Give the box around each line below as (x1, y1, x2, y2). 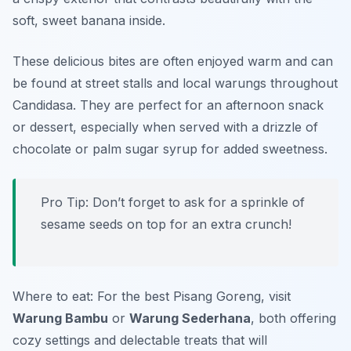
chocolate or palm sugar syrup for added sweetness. (13, 141, 327, 157)
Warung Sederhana (129, 310, 251, 327)
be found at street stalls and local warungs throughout (13, 75, 338, 92)
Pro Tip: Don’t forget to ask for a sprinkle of (41, 194, 305, 211)
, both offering (251, 310, 336, 327)
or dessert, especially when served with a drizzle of (13, 119, 318, 136)
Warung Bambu (13, 310, 108, 327)
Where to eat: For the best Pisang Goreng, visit (13, 288, 291, 305)
